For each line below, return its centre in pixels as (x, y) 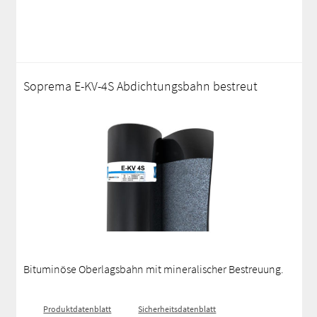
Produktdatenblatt (77, 309)
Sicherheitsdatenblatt (177, 309)
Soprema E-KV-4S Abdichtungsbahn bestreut (141, 86)
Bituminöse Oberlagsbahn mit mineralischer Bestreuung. (154, 269)
